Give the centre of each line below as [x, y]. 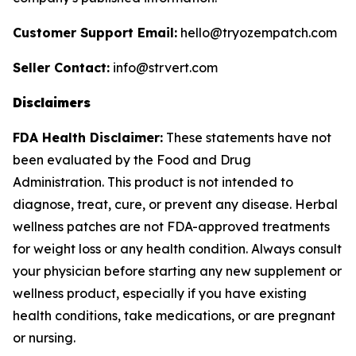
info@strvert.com [164, 68]
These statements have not [247, 137]
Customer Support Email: [95, 33]
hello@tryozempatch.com [257, 33]
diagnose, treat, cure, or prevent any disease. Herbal [175, 204]
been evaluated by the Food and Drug [132, 160]
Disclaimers [52, 103]
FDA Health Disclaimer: [88, 137]
